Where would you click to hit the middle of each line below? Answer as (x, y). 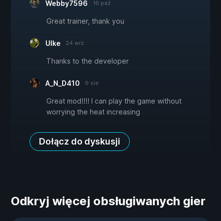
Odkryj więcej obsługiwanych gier (108, 201)
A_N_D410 (63, 83)
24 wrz (75, 43)
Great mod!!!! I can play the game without (114, 101)
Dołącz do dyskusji (80, 142)
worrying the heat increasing (93, 112)
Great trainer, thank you (85, 21)
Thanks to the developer (88, 61)
